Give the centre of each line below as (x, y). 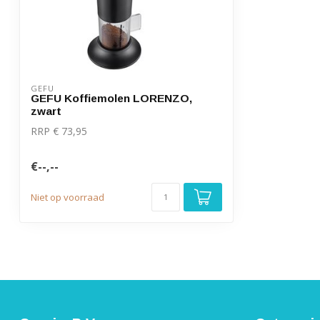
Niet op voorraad (67, 197)
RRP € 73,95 (59, 131)
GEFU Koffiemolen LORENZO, (111, 98)
